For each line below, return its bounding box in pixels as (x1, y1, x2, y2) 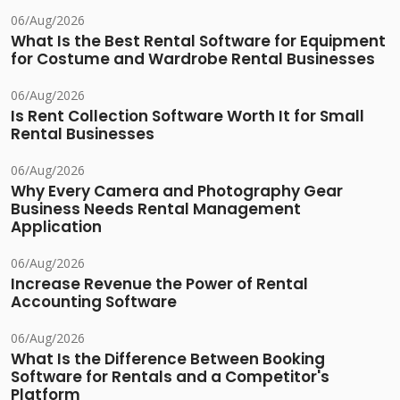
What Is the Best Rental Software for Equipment (11, 30, 386, 53)
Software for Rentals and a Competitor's (11, 366, 329, 388)
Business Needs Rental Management (11, 198, 301, 221)
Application (11, 216, 102, 238)
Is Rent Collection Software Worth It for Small (11, 105, 364, 128)
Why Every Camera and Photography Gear (11, 180, 343, 203)
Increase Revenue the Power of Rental (11, 273, 308, 296)
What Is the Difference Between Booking (11, 348, 325, 371)
